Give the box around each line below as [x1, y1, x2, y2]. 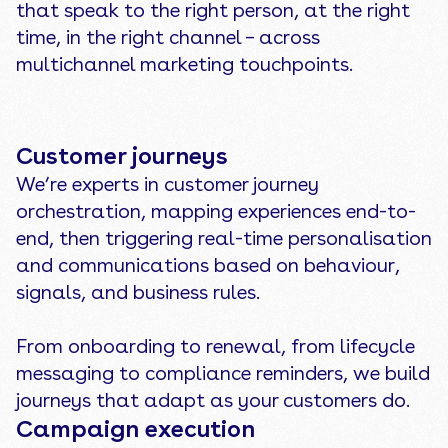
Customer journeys [15, 140, 228, 170]
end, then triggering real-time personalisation [15, 225, 432, 250]
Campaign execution [15, 413, 255, 443]
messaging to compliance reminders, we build [15, 360, 430, 385]
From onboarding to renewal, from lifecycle [15, 333, 415, 358]
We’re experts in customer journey [15, 171, 319, 196]
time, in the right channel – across [15, 24, 320, 49]
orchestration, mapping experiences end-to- [15, 198, 416, 223]
